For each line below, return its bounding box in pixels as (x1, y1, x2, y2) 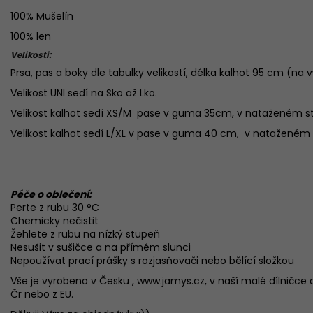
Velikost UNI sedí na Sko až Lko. (10, 85, 157, 100)
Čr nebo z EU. (10, 286, 73, 301)
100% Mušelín (10, 8, 76, 23)
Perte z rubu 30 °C (10, 200, 99, 214)
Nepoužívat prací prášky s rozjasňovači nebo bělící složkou (10, 253, 294, 268)
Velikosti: (10, 48, 51, 61)
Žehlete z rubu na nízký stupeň (10, 226, 160, 241)
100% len (10, 29, 51, 43)
